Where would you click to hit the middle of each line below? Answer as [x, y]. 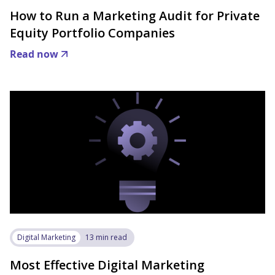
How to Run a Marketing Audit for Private [135, 16]
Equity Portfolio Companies [92, 33]
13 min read [106, 237]
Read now [34, 54]
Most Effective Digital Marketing [107, 265]
